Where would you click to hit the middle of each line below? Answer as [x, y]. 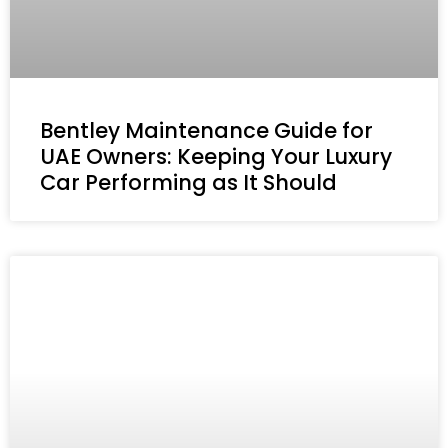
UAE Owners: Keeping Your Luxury [216, 156]
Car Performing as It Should [188, 182]
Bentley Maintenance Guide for [206, 130]
